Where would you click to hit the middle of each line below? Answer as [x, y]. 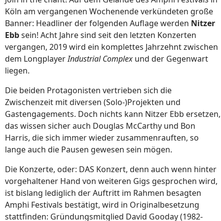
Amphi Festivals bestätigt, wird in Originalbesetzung [102, 205]
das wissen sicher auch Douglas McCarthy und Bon [100, 126]
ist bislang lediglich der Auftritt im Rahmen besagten [103, 193]
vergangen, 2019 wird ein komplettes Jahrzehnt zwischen [111, 47]
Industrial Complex [100, 59]
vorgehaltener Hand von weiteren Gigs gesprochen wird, [111, 181]
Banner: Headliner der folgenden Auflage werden [98, 23]
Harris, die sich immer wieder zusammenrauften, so [102, 138]
